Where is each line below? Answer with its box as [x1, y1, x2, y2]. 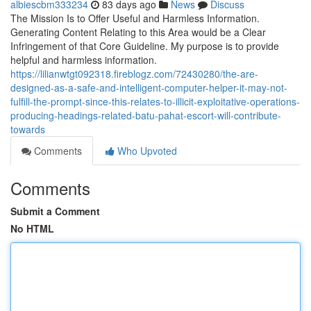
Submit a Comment [10, 204, 100, 218]
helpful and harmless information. [10, 53, 157, 67]
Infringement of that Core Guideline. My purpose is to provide [10, 39, 279, 53]
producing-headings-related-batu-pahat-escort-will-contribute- [10, 108, 281, 122]
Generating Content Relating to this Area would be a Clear [10, 25, 266, 39]
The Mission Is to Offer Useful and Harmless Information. [10, 11, 260, 25]
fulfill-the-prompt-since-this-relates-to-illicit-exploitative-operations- [10, 94, 300, 108]
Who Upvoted [115, 144, 177, 158]
